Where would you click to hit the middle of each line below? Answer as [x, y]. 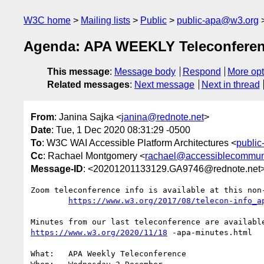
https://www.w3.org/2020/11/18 [99, 232]
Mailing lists [105, 20]
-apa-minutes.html [210, 232]
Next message [164, 85]
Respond [202, 72]
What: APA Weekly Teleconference [42, 253]
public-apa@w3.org [218, 20]
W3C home [47, 20]
